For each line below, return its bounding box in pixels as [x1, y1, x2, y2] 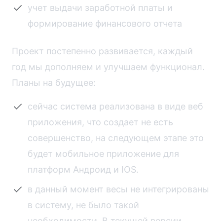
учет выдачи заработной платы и [28, 2, 173, 13]
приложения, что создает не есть [28, 116, 173, 127]
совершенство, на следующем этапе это [28, 132, 204, 143]
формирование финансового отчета [28, 18, 182, 29]
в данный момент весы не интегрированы [28, 184, 209, 194]
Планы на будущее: [12, 77, 96, 88]
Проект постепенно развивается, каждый [12, 45, 193, 56]
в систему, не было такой [28, 199, 139, 210]
